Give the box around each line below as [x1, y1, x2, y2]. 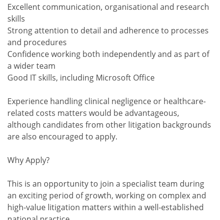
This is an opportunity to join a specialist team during [7, 178, 204, 189]
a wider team [7, 60, 55, 71]
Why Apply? [7, 155, 50, 165]
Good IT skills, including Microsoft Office [7, 72, 155, 83]
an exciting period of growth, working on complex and [7, 190, 206, 201]
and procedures [7, 37, 67, 48]
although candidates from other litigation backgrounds [7, 119, 211, 130]
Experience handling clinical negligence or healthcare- [7, 96, 206, 107]
